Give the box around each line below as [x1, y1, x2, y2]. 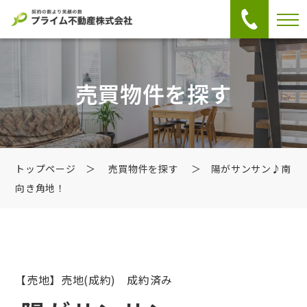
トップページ [15, 162, 76, 175]
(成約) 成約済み [84, 271, 173, 288]
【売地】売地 [15, 271, 84, 288]
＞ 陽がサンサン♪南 [180, 162, 291, 175]
